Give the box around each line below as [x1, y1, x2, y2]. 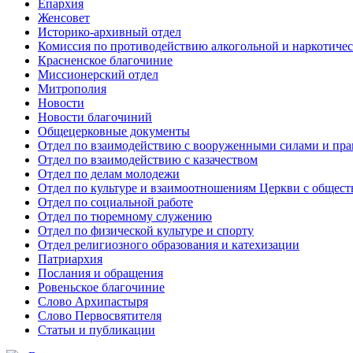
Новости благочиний [38, 110, 152, 124]
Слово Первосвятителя [38, 308, 162, 322]
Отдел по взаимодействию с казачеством [38, 152, 258, 166]
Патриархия [38, 251, 102, 266]
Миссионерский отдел [38, 67, 158, 81]
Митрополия [38, 81, 106, 95]
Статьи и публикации [38, 322, 155, 336]
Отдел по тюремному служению [38, 209, 212, 223]
